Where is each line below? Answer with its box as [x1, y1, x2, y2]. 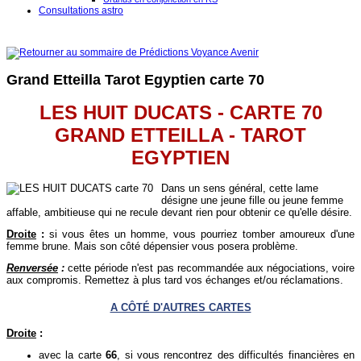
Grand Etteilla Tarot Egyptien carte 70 [6, 71, 264, 88]
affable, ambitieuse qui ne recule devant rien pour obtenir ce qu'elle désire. [6, 206, 352, 219]
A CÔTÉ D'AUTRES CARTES [110, 301, 251, 314]
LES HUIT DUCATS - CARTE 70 [39, 102, 322, 124]
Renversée [6, 262, 58, 275]
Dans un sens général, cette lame [161, 182, 318, 195]
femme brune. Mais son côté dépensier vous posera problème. [6, 240, 298, 253]
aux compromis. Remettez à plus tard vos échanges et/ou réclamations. [6, 274, 343, 287]
